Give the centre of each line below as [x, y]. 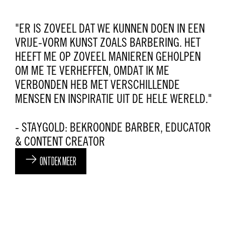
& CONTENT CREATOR [60, 141]
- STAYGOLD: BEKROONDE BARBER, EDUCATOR [113, 127]
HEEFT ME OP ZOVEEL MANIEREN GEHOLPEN [108, 57]
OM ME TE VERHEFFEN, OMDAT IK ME [92, 71]
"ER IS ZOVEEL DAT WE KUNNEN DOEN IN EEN [110, 28]
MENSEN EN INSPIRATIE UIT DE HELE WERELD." [114, 99]
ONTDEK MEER [58, 162]
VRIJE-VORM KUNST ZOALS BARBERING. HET [108, 42]
